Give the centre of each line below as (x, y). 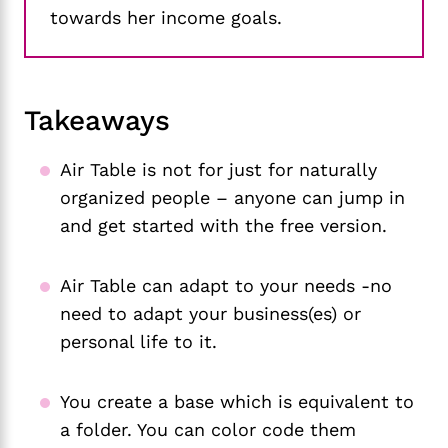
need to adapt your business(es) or (210, 314)
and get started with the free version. (223, 226)
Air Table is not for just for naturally (218, 170)
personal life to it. (138, 342)
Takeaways (97, 121)
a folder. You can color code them (208, 430)
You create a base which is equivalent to (237, 402)
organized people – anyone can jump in (232, 198)
